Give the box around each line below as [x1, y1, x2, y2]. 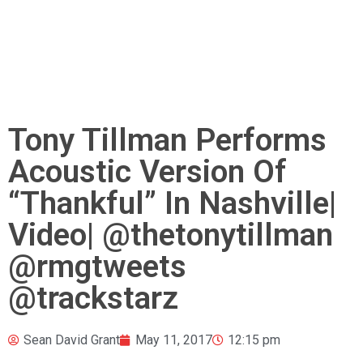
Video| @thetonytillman [8, 216, 333, 254]
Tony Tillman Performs [8, 121, 327, 159]
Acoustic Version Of [8, 152, 287, 190]
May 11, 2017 [135, 331, 212, 348]
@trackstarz [8, 279, 178, 317]
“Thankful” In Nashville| [8, 184, 336, 222]
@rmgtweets [8, 247, 186, 285]
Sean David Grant [23, 331, 120, 348]
